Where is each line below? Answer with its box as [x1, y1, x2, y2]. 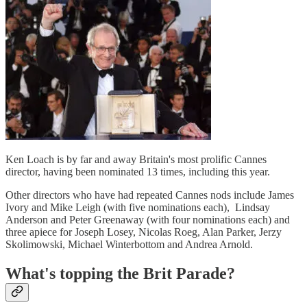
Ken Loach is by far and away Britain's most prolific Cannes [5, 153, 267, 166]
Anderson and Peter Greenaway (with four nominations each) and [5, 214, 290, 226]
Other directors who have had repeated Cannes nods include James [5, 189, 294, 201]
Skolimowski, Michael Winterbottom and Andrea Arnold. [5, 238, 253, 251]
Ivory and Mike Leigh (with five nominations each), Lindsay [5, 201, 270, 214]
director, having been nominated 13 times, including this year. [5, 166, 270, 178]
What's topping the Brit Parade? [5, 265, 235, 283]
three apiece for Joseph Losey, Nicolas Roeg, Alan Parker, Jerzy [5, 226, 282, 238]
